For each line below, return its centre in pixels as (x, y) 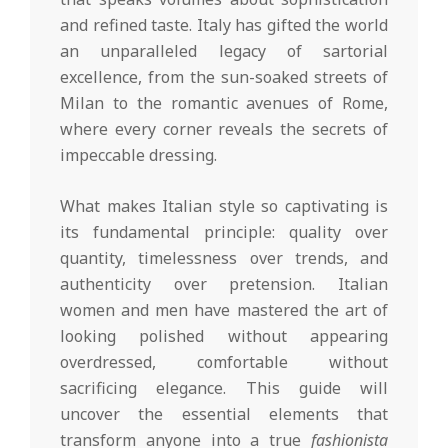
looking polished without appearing (224, 335)
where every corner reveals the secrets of (224, 128)
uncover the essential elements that (224, 413)
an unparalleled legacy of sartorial (224, 50)
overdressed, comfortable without (224, 361)
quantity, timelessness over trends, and (224, 257)
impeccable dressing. (138, 154)
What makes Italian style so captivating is (224, 205)
